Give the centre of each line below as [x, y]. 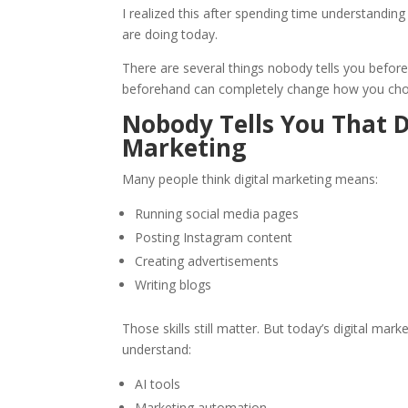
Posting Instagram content [214, 238]
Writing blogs [173, 285]
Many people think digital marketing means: [250, 179]
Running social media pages [217, 214]
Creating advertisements [207, 261]
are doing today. [170, 35]
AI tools [158, 384]
